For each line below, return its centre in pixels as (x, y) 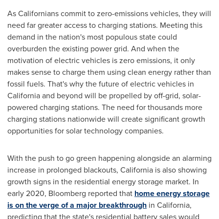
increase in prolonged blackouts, (64, 170)
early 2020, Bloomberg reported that (71, 193)
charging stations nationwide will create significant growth (106, 119)
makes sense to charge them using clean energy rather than (109, 72)
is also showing (180, 170)
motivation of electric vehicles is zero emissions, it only (101, 60)
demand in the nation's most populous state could (92, 37)
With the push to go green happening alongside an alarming (109, 158)
